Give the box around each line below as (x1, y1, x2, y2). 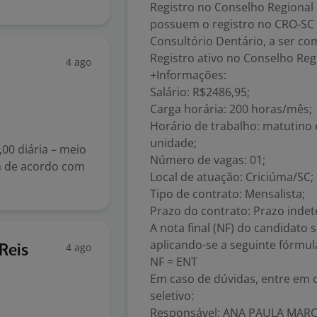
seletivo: (150, 288, 194, 304)
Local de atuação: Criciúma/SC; (150, 169, 313, 185)
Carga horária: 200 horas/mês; (150, 101, 312, 117)
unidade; (150, 135, 197, 151)
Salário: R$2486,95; (150, 84, 250, 100)
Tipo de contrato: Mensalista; (150, 186, 305, 202)
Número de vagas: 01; (150, 152, 265, 168)
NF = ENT (150, 254, 197, 270)
